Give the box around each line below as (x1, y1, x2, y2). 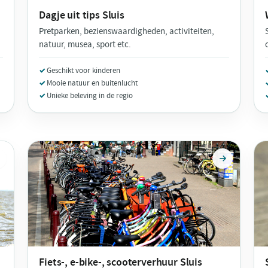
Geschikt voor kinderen (47, 65, 121, 75)
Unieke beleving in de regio (47, 90, 133, 100)
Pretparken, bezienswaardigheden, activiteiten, (39, 25, 215, 37)
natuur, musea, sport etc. (39, 38, 132, 50)
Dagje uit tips (39, 8, 102, 22)
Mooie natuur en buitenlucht (47, 77, 138, 88)
